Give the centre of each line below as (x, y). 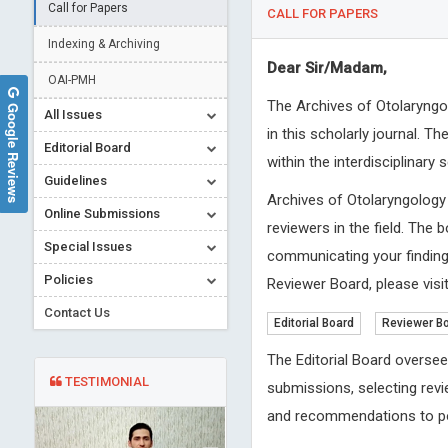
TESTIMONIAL (105, 381)
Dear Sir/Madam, (326, 68)
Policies (68, 279)
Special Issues (88, 246)
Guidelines (75, 180)
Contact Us (77, 312)
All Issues (73, 114)
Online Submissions (102, 213)
